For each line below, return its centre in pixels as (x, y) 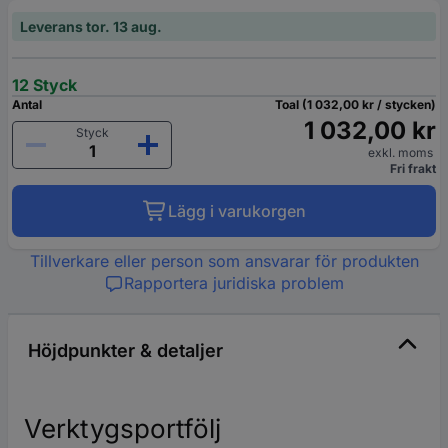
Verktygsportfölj (122, 428)
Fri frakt (413, 168)
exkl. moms (402, 152)
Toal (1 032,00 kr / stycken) (355, 104)
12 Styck (44, 84)
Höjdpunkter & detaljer (125, 350)
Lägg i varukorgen (236, 210)
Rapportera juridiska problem (234, 282)
